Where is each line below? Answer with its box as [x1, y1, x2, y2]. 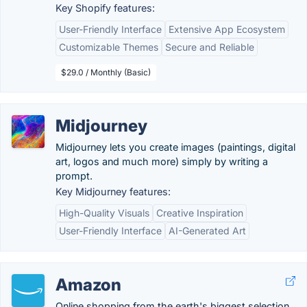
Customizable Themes [59, 41, 158, 53]
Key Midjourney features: [56, 186, 171, 197]
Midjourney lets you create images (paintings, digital [56, 141, 295, 153]
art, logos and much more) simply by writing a [56, 156, 268, 167]
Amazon [56, 275, 121, 295]
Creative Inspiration [156, 207, 243, 219]
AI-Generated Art [169, 225, 246, 236]
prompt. [56, 170, 93, 182]
